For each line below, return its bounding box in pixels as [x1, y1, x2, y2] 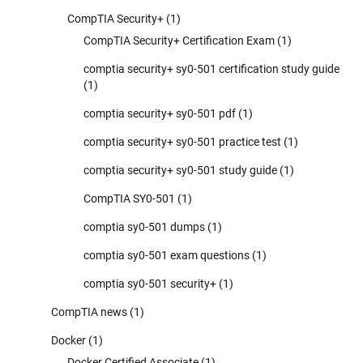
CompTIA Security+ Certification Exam [83, 33, 275, 47]
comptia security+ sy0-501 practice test [83, 135, 281, 148]
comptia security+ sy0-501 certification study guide [83, 62, 340, 75]
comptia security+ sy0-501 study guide [83, 163, 277, 177]
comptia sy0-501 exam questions [83, 248, 250, 262]
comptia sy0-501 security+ [83, 276, 216, 290]
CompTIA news [51, 305, 127, 318]
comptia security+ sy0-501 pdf [83, 106, 236, 120]
